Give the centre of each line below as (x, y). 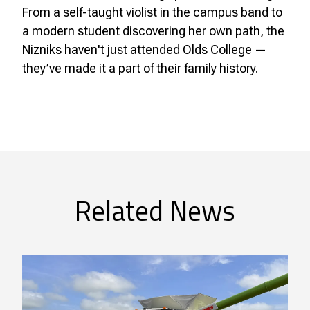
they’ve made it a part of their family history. (140, 68)
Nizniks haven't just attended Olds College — (144, 49)
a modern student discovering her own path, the (153, 30)
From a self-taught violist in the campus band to (152, 12)
